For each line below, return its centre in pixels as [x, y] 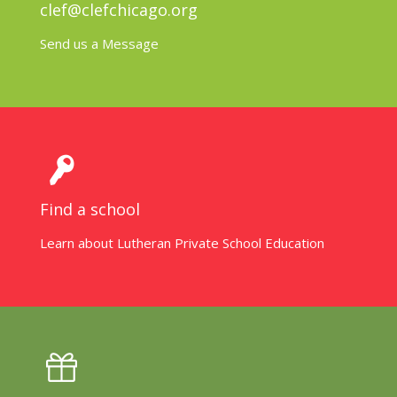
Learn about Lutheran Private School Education [182, 242]
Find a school [90, 209]
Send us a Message [99, 43]
